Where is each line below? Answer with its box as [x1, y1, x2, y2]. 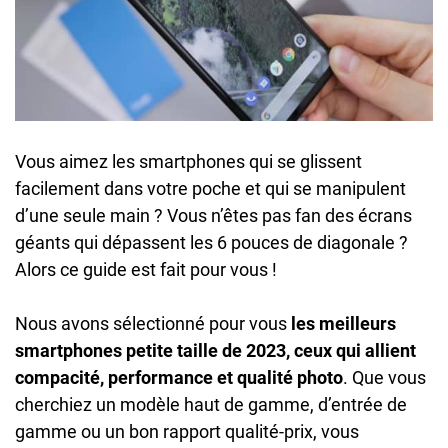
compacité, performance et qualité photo [15, 367, 343, 389]
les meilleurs [291, 313, 396, 335]
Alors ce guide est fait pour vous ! [15, 259, 277, 281]
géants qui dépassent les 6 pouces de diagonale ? [15, 232, 408, 254]
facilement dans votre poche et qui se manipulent [15, 178, 406, 200]
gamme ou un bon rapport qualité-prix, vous [15, 421, 359, 443]
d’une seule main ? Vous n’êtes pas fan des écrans [15, 205, 412, 227]
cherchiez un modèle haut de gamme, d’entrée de [15, 394, 407, 416]
